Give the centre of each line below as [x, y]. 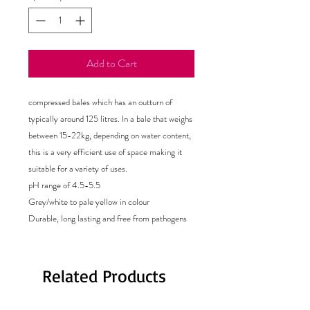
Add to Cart [111, 63]
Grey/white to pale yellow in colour [89, 202]
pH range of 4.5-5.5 [64, 185]
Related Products [104, 276]
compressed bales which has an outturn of [100, 102]
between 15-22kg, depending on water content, [110, 135]
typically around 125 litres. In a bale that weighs [110, 119]
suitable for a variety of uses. [78, 168]
